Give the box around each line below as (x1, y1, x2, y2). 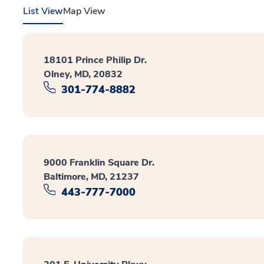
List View (23, 5, 63, 18)
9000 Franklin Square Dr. (44, 156, 154, 169)
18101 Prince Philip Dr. (44, 54, 147, 67)
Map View (63, 5, 105, 18)
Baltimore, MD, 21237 (44, 170, 139, 183)
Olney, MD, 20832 (44, 68, 123, 81)
